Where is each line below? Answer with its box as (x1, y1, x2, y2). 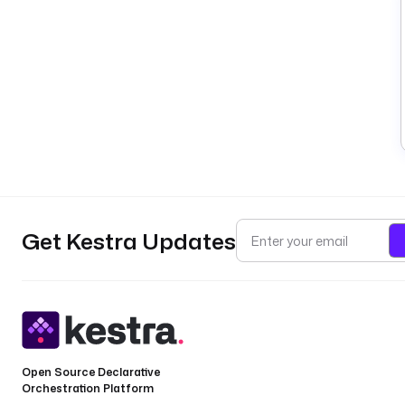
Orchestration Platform (22, 381, 154, 396)
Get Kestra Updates (22, 224, 236, 257)
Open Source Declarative (22, 364, 160, 380)
